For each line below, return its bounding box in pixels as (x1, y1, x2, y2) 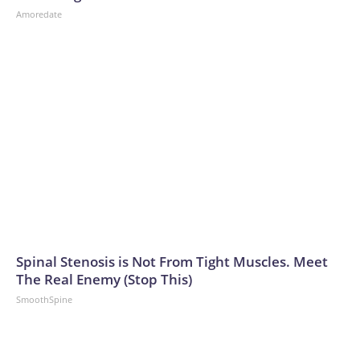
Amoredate (16, 8, 62, 21)
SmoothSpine (16, 293, 72, 306)
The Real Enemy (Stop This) (16, 270, 192, 289)
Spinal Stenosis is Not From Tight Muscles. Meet (16, 252, 328, 272)
